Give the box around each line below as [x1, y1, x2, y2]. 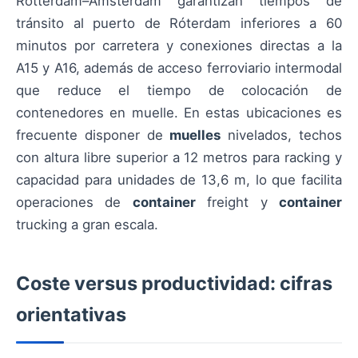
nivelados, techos [221, 127, 343, 144]
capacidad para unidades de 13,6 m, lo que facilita [16, 172, 342, 189]
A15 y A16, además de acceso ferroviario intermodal [16, 60, 342, 77]
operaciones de [16, 194, 133, 211]
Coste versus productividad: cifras [16, 272, 332, 296]
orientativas [16, 303, 126, 327]
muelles [169, 127, 221, 144]
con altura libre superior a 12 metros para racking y [16, 149, 342, 166]
